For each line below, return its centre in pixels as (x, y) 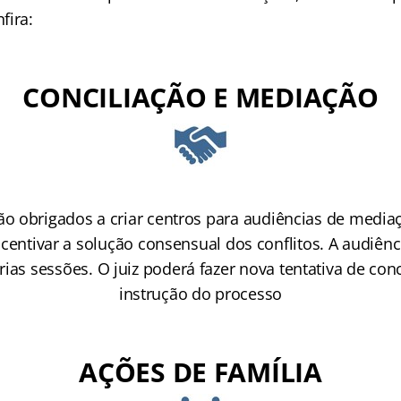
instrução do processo (200, 294)
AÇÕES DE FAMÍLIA (200, 372)
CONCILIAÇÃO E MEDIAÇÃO (200, 97)
